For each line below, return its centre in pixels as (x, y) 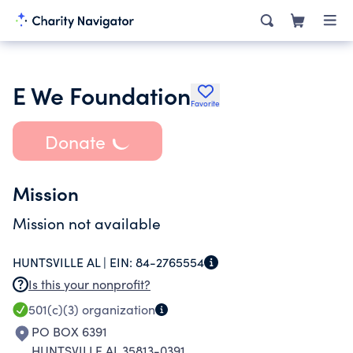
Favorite (205, 103)
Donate (75, 141)
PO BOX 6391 (69, 331)
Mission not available (87, 223)
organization (117, 309)
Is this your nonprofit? (89, 284)
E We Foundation (102, 95)
